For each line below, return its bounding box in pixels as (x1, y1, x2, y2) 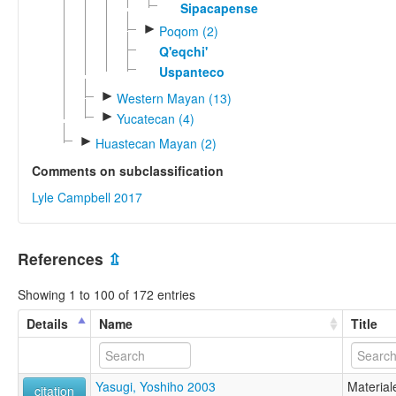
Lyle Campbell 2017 (32, 187, 142, 206)
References (18, 247, 108, 270)
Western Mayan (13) (116, 88, 232, 107)
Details (27, 315, 68, 333)
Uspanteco (158, 62, 225, 80)
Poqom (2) (158, 21, 218, 40)
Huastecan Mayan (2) (95, 133, 217, 152)
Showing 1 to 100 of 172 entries (18, 286, 195, 304)
